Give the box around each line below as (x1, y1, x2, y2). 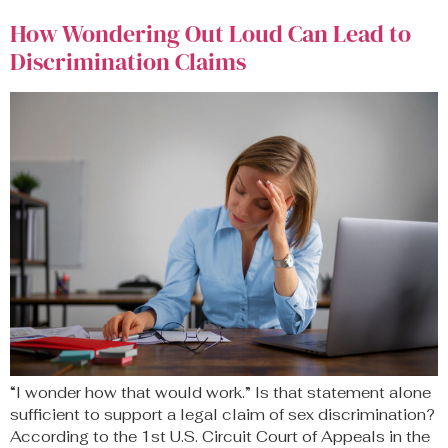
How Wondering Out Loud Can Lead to (10, 16, 411, 50)
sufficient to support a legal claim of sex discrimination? (10, 405, 435, 425)
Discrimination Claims (10, 44, 246, 78)
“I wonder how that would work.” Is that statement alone (10, 383, 431, 403)
